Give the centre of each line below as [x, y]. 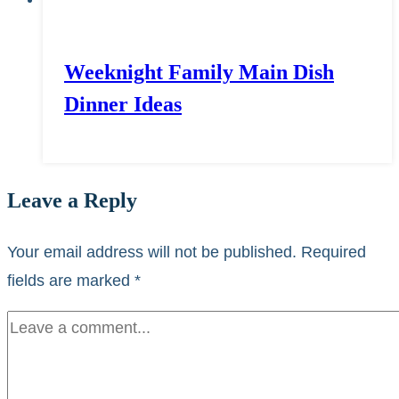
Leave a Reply [72, 200]
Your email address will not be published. [152, 252]
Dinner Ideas [123, 104]
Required [334, 252]
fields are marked [71, 280]
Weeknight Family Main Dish [199, 72]
